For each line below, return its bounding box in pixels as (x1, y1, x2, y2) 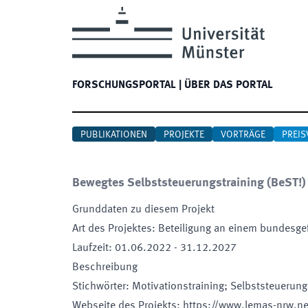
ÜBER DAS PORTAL (184, 80, 273, 91)
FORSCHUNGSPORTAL (72, 80, 176, 91)
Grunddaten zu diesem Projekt (72, 204, 214, 215)
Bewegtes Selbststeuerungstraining (72, 177, 264, 189)
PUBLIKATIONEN (80, 130, 147, 140)
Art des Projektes (72, 223, 152, 234)
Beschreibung (72, 262, 137, 273)
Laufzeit (72, 243, 109, 254)
